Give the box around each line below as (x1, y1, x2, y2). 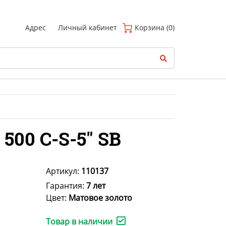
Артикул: (46, 165, 81, 177)
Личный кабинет (58, 23, 117, 32)
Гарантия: (46, 180, 86, 192)
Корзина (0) (133, 23, 175, 32)
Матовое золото (69, 192, 132, 204)
